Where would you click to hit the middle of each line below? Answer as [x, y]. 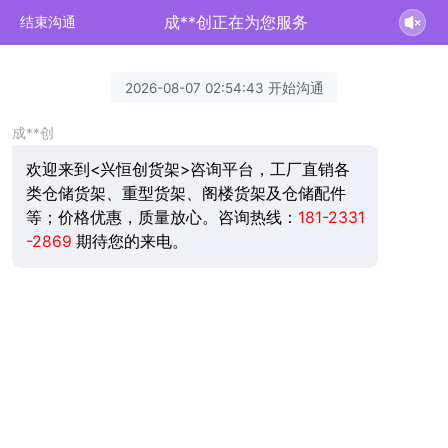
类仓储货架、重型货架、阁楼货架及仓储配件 [185, 194]
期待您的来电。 [129, 242]
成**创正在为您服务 [236, 22]
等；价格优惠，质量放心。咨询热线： [161, 218]
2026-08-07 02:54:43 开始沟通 [224, 87]
